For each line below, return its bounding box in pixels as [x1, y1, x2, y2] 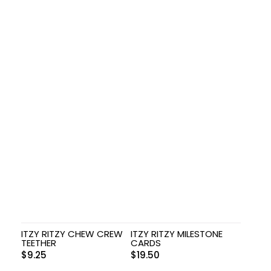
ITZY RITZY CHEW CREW [21, 227, 123, 241]
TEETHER [21, 237, 56, 250]
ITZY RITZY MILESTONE [131, 227, 223, 241]
